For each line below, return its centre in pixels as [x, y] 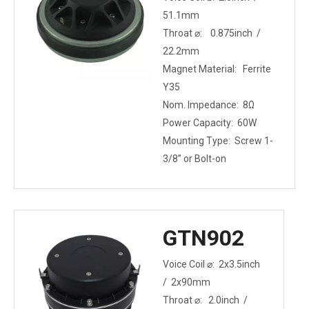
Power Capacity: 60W [210, 123]
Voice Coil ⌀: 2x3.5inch [212, 264]
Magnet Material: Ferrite [217, 69]
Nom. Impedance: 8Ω [209, 105]
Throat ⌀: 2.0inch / [206, 300]
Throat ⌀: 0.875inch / [213, 33]
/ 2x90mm [187, 282]
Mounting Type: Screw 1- [218, 141]
